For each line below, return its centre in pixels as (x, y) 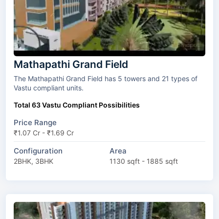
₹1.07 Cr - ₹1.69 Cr (44, 132)
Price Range (35, 122)
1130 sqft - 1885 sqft (144, 161)
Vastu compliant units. (49, 88)
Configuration (38, 151)
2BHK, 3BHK (33, 161)
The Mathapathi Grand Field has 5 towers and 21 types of (69, 78)
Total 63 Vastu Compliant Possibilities (77, 105)
